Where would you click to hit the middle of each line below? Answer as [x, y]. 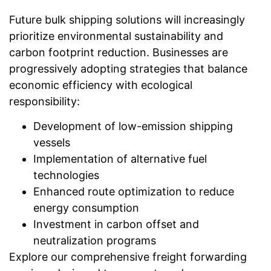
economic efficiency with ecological [101, 85]
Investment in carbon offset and [116, 224]
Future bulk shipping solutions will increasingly [127, 19]
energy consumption [86, 207]
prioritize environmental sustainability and [116, 36]
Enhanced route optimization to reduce [134, 191]
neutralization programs [95, 240]
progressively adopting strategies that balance [128, 68]
